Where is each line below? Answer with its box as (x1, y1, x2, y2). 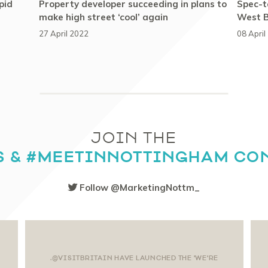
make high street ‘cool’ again (38, 11, 168, 23)
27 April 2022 (38, 28, 89, 38)
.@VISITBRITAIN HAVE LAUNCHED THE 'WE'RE (50, 253, 219, 262)
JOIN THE (91, 128, 177, 148)
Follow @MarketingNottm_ (77, 181, 200, 193)
